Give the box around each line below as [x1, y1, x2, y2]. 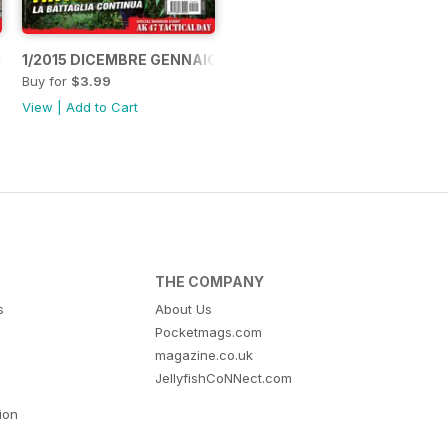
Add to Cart [66, 99, 139, 116]
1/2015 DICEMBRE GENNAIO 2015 [22, 51, 256, 69]
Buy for [22, 73, 72, 90]
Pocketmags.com [155, 324, 263, 341]
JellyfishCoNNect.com [155, 370, 293, 387]
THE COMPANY [155, 273, 265, 291]
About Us [155, 301, 213, 318]
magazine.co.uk [155, 347, 254, 364]
